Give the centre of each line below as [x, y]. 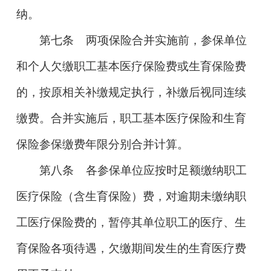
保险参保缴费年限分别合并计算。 [102, 144]
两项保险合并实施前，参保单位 [161, 40]
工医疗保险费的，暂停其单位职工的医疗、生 [131, 222]
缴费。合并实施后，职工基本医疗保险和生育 [131, 118]
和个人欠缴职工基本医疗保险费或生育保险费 [131, 66]
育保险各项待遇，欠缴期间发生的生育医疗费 [131, 248]
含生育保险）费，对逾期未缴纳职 [160, 196]
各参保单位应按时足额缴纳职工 [167, 170]
